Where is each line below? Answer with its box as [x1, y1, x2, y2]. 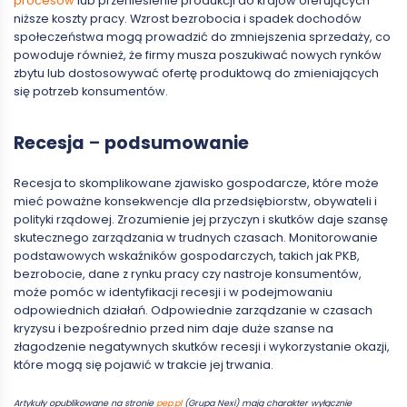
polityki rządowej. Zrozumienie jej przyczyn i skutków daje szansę [14, 211, 388, 227]
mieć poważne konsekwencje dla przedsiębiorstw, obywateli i [14, 193, 377, 209]
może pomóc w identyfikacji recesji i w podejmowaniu [14, 283, 333, 300]
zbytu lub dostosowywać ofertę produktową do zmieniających [14, 65, 379, 81]
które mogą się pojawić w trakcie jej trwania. [14, 356, 273, 372]
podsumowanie [101, 130, 249, 155]
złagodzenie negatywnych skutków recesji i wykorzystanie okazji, [14, 338, 390, 354]
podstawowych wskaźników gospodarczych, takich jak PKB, [14, 247, 360, 263]
